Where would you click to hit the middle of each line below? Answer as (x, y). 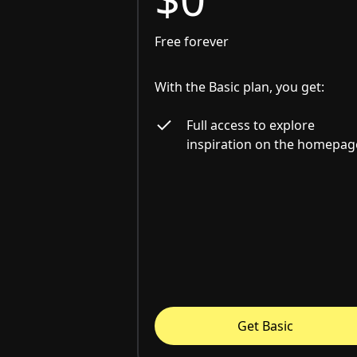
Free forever (192, 42)
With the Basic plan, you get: (239, 87)
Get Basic (266, 326)
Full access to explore (251, 126)
